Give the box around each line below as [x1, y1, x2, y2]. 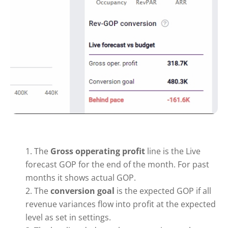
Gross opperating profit [50, 145, 145, 157]
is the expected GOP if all [117, 185, 211, 196]
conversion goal [50, 185, 117, 196]
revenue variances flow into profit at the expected [25, 198, 216, 210]
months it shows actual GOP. [25, 172, 136, 183]
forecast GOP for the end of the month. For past [25, 158, 209, 170]
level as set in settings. [25, 211, 111, 223]
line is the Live [145, 145, 201, 157]
